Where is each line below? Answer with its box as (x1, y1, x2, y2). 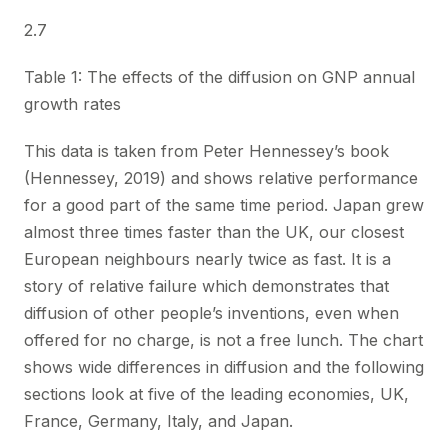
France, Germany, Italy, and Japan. (24, 411, 293, 431)
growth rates (24, 94, 121, 114)
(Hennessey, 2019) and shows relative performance (24, 168, 418, 188)
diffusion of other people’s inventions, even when (24, 303, 399, 323)
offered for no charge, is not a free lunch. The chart (24, 330, 423, 350)
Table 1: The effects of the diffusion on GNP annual (24, 67, 415, 87)
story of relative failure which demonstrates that (24, 276, 389, 296)
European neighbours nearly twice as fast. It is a (24, 249, 391, 269)
